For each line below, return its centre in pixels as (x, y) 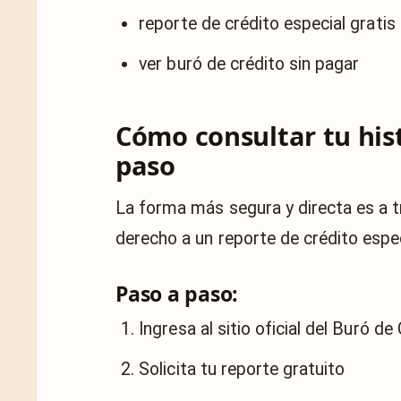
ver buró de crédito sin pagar (249, 64)
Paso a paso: (177, 293)
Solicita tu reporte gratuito (242, 369)
